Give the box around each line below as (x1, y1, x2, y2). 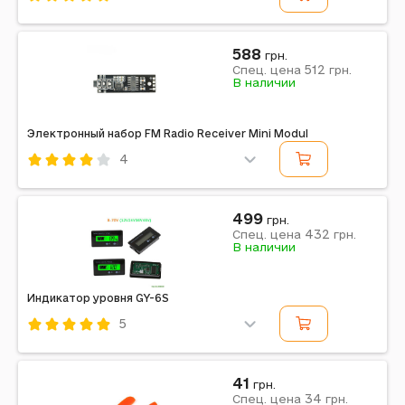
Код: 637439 (27, 177, 108, 192)
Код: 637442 (27, 13, 108, 27)
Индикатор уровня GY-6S (27, 292, 169, 304)
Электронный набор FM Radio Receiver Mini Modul (27, 127, 308, 139)
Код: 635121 (27, 342, 102, 356)
